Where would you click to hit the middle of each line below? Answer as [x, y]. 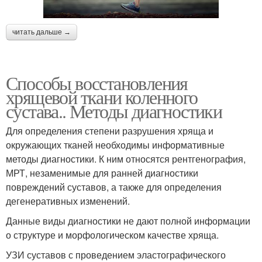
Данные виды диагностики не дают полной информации [128, 220]
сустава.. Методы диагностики [114, 111]
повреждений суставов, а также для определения [114, 187]
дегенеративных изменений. [68, 201]
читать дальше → [42, 32]
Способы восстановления [97, 82]
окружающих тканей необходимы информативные [115, 144]
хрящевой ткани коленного [102, 96]
